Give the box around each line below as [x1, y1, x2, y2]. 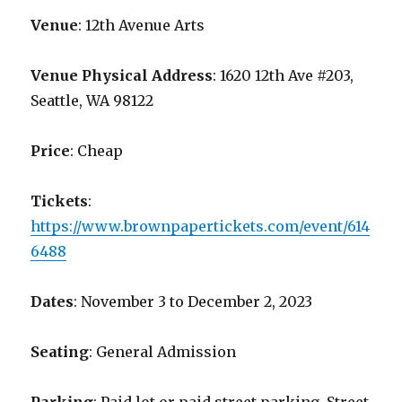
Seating [31, 343, 90, 362]
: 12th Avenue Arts [78, 16, 205, 35]
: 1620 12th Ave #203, [213, 66, 354, 85]
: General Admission [89, 343, 237, 362]
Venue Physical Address [31, 66, 214, 85]
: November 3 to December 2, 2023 [74, 293, 313, 311]
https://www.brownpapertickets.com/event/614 [31, 217, 371, 236]
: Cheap [70, 142, 124, 161]
